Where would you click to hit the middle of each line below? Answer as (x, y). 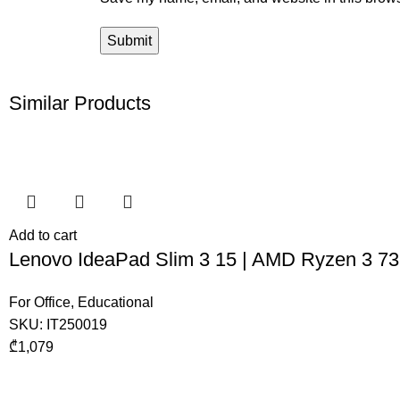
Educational (116, 302)
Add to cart (43, 235)
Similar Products (80, 103)
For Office (40, 302)
